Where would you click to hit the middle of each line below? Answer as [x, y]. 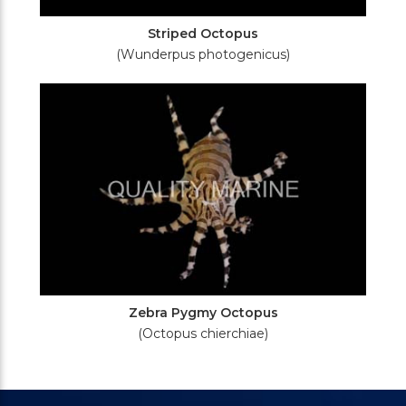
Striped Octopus [203, 34]
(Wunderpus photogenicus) [203, 54]
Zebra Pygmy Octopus [203, 313]
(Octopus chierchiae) [203, 333]
